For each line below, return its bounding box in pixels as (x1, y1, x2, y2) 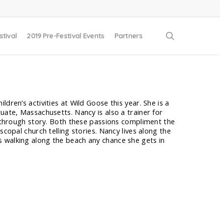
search (174, 29, 203, 41)
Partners (114, 31, 142, 40)
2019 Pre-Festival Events (27, 31, 105, 40)
